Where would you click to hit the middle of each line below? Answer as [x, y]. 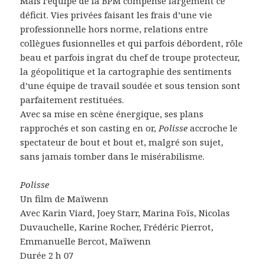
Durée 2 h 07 [47, 255]
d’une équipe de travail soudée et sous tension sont [131, 85]
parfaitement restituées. [72, 99]
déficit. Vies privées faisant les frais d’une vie [116, 14]
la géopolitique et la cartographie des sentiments [126, 71]
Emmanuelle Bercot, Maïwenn [86, 241]
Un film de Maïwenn [65, 198]
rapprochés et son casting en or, [90, 128]
